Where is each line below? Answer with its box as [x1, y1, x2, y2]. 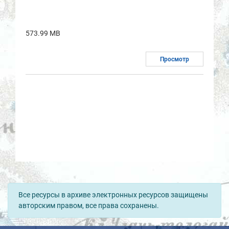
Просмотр [160, 56, 189, 63]
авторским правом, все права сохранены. [18, 201, 159, 210]
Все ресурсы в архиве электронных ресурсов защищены [18, 191, 208, 199]
